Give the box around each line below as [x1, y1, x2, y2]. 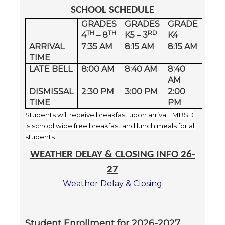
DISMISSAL [29, 86, 74, 96]
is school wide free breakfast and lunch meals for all [25, 121, 196, 130]
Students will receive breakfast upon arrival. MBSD [25, 110, 194, 119]
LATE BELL [29, 64, 73, 74]
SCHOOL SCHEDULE [71, 4, 154, 15]
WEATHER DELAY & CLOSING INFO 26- [30, 149, 195, 160]
